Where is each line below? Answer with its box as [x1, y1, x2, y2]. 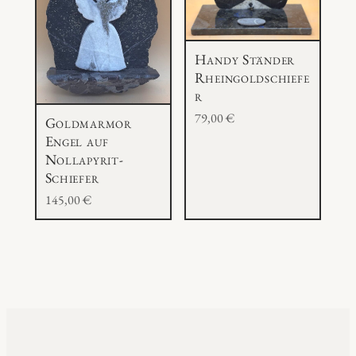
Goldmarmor [44, 114, 132, 133]
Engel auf [44, 132, 110, 151]
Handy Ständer [194, 50, 296, 69]
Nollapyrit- [44, 150, 124, 169]
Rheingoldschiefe [194, 68, 310, 87]
